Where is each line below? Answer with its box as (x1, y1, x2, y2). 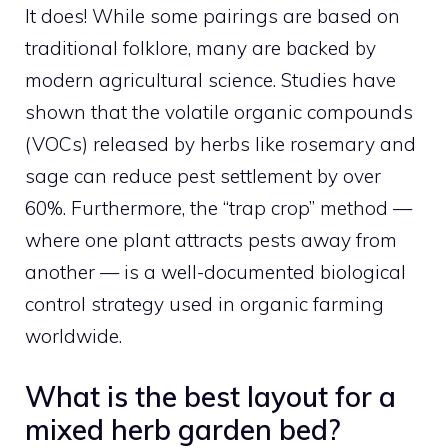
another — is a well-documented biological (25, 259, 406, 284)
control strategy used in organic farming (25, 291, 384, 316)
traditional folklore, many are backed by (25, 35, 376, 60)
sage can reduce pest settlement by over (25, 163, 381, 188)
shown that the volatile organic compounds (25, 99, 413, 124)
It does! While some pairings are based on (25, 3, 400, 28)
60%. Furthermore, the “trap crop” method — (25, 195, 412, 220)
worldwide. (25, 323, 122, 348)
